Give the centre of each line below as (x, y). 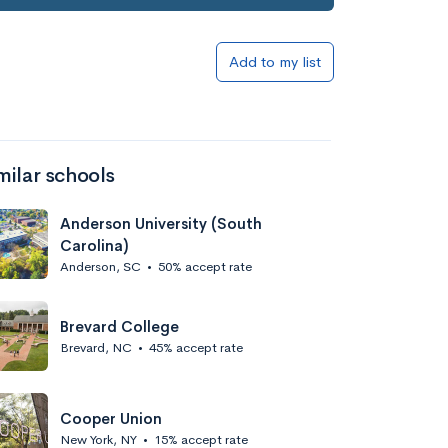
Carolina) (94, 245)
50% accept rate (205, 266)
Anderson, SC (100, 266)
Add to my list (275, 61)
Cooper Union (111, 418)
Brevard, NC (96, 347)
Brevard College (119, 326)
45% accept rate (196, 347)
